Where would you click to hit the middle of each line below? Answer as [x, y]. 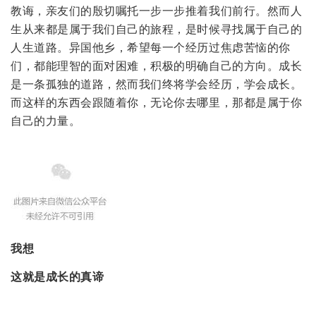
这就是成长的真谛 [57, 277]
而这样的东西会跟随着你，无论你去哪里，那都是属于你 [157, 103]
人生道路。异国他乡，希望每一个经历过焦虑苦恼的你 [151, 48]
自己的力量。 [46, 121]
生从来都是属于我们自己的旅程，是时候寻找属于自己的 [157, 30]
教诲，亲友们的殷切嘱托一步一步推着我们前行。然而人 [157, 11]
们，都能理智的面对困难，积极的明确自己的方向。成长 [157, 66]
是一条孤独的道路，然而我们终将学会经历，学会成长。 [157, 85]
